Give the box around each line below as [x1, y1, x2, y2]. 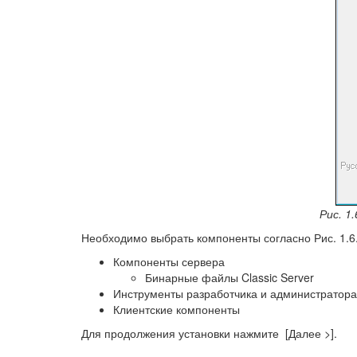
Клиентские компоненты [113, 300, 240, 317]
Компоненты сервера [113, 253, 225, 269]
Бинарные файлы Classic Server [145, 269, 314, 285]
